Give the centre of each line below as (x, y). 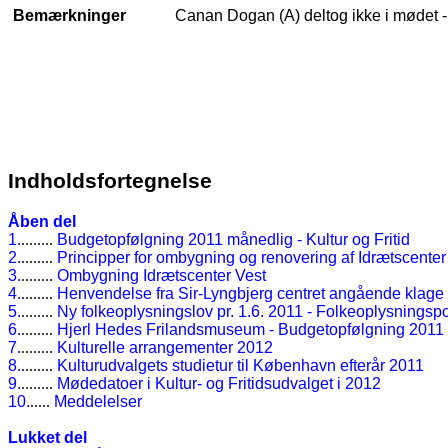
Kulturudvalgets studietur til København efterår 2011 (240, 365)
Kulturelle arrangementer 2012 (165, 347)
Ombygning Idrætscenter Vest (161, 275)
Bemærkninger (69, 15)
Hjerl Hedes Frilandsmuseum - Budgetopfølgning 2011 (250, 329)
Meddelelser (98, 401)
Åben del (42, 221)
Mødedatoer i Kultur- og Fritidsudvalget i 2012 (219, 383)
